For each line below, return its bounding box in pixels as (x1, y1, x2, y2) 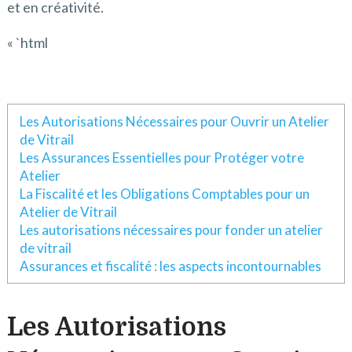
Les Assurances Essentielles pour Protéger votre (19, 149, 304, 166)
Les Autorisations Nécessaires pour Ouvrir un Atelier (19, 113, 329, 130)
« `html (6, 34, 48, 51)
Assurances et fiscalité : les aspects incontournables (19, 258, 321, 274)
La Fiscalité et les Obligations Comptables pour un (19, 185, 310, 202)
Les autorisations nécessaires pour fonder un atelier (19, 222, 323, 238)
